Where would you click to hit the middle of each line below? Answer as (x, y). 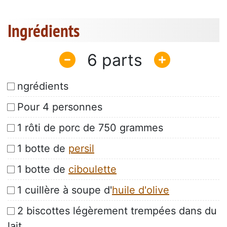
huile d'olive (141, 190)
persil (81, 149)
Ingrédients (44, 31)
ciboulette (92, 169)
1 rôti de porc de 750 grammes (90, 128)
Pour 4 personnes (60, 107)
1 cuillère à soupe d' (65, 190)
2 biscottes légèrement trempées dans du (117, 211)
